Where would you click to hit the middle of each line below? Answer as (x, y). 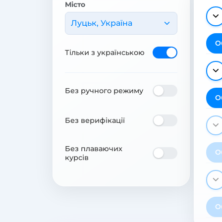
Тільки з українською (105, 52)
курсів (77, 157)
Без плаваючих (94, 148)
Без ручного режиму (104, 90)
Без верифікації (95, 120)
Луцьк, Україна (101, 23)
